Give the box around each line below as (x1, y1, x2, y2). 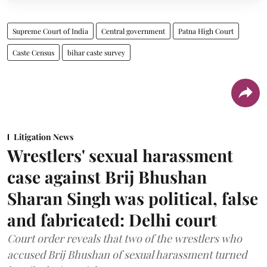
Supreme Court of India (13, 26, 88, 36)
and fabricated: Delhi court (7, 208, 217, 231)
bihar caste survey (67, 47, 125, 57)
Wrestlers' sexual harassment (7, 144, 233, 166)
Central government (101, 26, 165, 36)
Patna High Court (178, 26, 234, 36)
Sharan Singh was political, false (7, 187, 258, 209)
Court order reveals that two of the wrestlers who (7, 231, 242, 246)
